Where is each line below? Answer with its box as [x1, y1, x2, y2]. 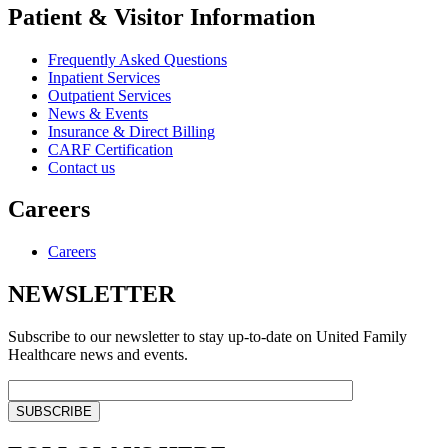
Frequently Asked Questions [48, 50, 227, 68]
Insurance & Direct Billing [48, 122, 215, 140]
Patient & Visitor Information [8, 3, 315, 30]
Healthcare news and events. [8, 346, 188, 364]
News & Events [48, 104, 148, 122]
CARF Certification [48, 140, 173, 158]
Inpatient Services [48, 68, 160, 86]
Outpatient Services [48, 86, 171, 104]
